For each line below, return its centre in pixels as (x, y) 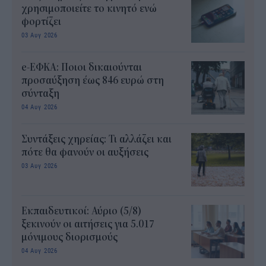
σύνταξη (40, 94)
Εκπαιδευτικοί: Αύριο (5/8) (81, 211)
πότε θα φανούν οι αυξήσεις (85, 152)
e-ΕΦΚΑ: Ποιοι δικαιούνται (82, 67)
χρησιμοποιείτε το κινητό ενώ (89, 9)
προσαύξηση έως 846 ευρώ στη (93, 80)
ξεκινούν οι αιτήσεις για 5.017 (88, 224)
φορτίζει (41, 22)
